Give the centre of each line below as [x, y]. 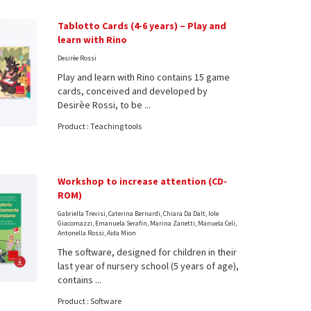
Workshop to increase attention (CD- [143, 181]
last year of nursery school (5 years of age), [149, 266]
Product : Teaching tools [100, 126]
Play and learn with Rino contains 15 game [144, 77]
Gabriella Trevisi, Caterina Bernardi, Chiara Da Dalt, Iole [138, 213]
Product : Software [90, 301]
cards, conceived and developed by [133, 91]
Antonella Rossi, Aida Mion [97, 233]
